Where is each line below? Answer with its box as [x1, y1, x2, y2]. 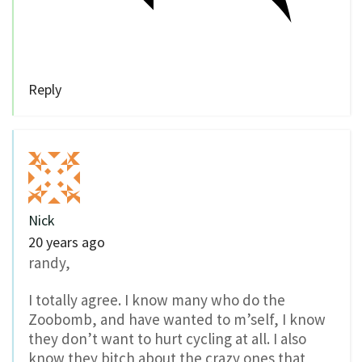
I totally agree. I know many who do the [28, 290, 285, 310]
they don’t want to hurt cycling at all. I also [28, 329, 306, 349]
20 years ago [28, 232, 105, 251]
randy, [28, 252, 70, 272]
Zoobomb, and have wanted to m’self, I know [28, 309, 326, 330]
